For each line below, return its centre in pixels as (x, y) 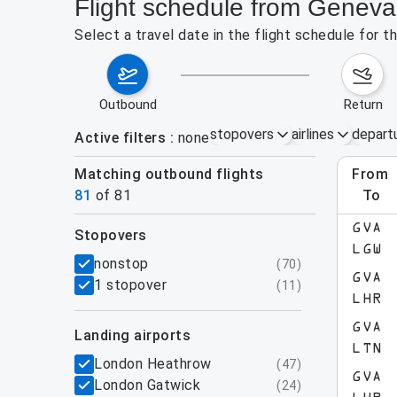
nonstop (121, 264)
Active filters (120, 138)
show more (39, 226)
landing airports (136, 335)
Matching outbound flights (175, 174)
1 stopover (130, 285)
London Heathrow (153, 364)
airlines (312, 134)
